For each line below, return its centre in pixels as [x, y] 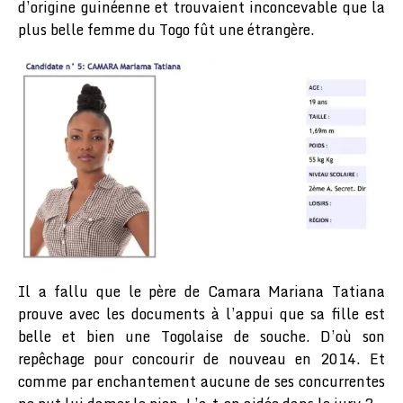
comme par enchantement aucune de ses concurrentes [201, 382]
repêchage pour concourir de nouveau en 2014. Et [201, 359]
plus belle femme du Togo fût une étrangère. [166, 30]
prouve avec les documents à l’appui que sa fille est [201, 314]
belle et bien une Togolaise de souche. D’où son [201, 337]
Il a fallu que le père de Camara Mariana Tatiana [201, 292]
